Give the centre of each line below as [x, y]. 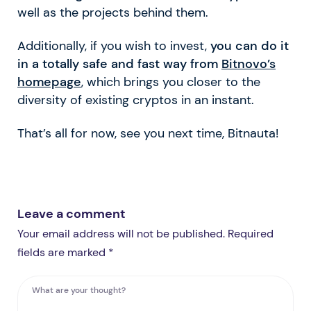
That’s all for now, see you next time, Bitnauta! [148, 134]
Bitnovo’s [249, 64]
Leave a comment [72, 214]
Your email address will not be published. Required [145, 234]
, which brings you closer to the [171, 82]
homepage [49, 82]
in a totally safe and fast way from [119, 64]
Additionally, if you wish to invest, [114, 46]
